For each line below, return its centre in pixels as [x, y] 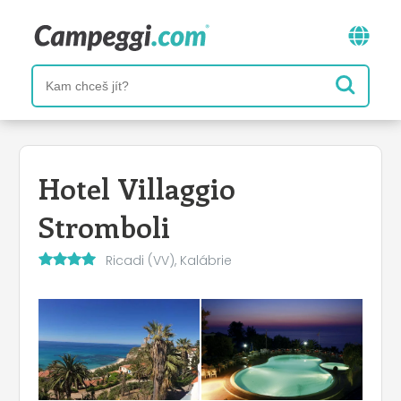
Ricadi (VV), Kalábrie [168, 260]
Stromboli [104, 226]
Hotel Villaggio [137, 187]
